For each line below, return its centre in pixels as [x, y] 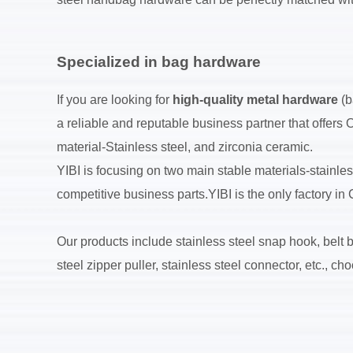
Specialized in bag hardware [159, 61]
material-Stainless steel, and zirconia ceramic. [185, 147]
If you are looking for [115, 100]
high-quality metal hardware [255, 100]
